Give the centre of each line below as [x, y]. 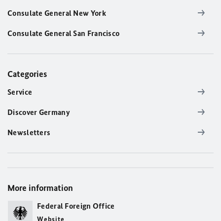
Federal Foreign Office [76, 206]
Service [20, 92]
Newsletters [29, 132]
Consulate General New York [57, 13]
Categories [27, 74]
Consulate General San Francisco [64, 33]
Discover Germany [39, 112]
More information [40, 188]
